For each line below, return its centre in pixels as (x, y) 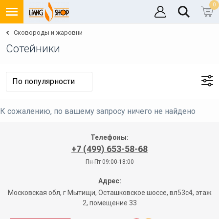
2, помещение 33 (109, 203)
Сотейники (33, 49)
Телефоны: (109, 137)
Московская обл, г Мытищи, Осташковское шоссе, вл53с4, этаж (109, 193)
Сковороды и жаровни (48, 33)
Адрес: (109, 181)
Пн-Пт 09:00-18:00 (109, 162)
